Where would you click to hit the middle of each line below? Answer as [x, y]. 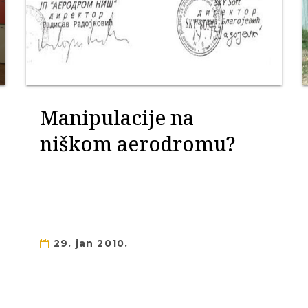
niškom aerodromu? [138, 143]
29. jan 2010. [89, 243]
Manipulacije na [117, 117]
